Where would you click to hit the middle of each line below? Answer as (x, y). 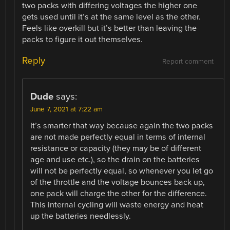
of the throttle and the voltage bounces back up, (118, 182)
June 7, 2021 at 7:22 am (67, 109)
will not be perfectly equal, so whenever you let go (122, 171)
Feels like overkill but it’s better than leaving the (110, 28)
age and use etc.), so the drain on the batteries (115, 159)
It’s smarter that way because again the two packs (122, 126)
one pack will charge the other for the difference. (119, 193)
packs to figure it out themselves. (83, 39)
